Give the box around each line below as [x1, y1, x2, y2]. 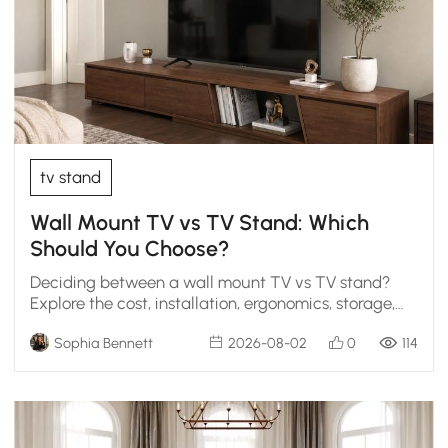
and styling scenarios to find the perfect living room [29, 313, 410, 334]
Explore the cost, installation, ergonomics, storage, [29, 292, 395, 313]
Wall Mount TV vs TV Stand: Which [29, 210, 369, 236]
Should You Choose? [29, 236, 230, 262]
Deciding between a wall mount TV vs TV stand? [29, 271, 390, 292]
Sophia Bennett [53, 333, 153, 352]
